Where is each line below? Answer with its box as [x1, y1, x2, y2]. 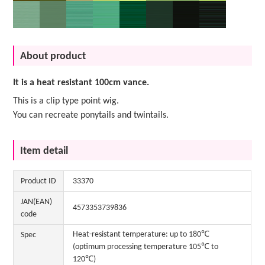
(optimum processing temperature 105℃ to [73, 242, 219, 251]
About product [20, 50, 86, 62]
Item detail [20, 145, 69, 157]
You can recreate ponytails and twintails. [13, 110, 169, 120]
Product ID [21, 176, 57, 186]
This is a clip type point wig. [13, 96, 119, 106]
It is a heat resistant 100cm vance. [13, 77, 150, 88]
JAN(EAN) [21, 197, 53, 206]
